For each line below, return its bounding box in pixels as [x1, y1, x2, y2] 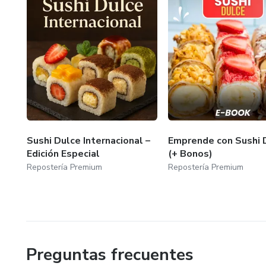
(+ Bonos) [167, 147, 213, 160]
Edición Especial [27, 147, 100, 160]
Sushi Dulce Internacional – [27, 134, 150, 147]
